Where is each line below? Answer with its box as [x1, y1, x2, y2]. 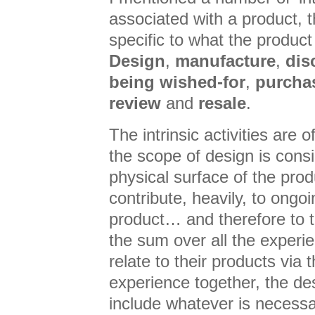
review [109, 94, 161, 112]
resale [198, 94, 246, 112]
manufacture [175, 51, 276, 70]
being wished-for [109, 72, 245, 91]
